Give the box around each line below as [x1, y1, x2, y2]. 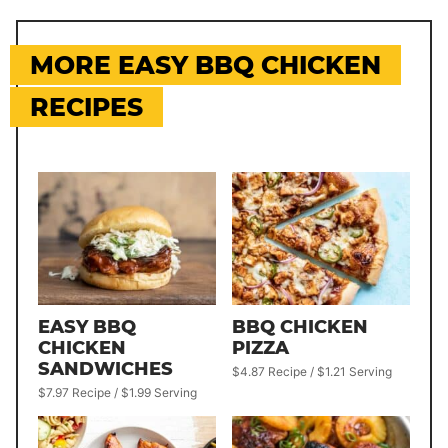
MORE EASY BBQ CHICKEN [30, 50, 381, 81]
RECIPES [30, 92, 143, 123]
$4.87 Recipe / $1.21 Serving [232, 364, 392, 380]
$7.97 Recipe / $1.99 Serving [38, 385, 197, 401]
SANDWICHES [38, 358, 173, 381]
